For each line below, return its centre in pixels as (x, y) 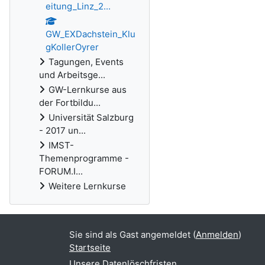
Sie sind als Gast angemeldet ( (132, 235)
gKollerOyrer (72, 47)
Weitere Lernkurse (87, 186)
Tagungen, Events (86, 62)
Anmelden (217, 235)
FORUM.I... (61, 171)
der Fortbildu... (70, 103)
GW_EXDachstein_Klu (91, 34)
